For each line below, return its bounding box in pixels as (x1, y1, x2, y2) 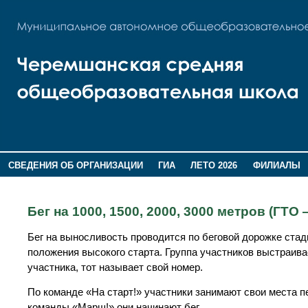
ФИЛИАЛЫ (252, 160, 300, 170)
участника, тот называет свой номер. (27, 261, 203, 273)
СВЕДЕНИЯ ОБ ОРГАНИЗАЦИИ (8, 160, 143, 170)
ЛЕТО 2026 (190, 160, 238, 170)
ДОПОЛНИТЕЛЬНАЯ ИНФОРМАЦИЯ (8, 178, 164, 189)
